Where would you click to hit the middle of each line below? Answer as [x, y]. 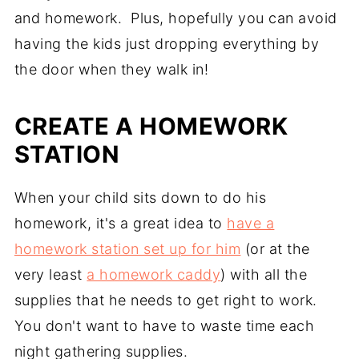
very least [50, 274]
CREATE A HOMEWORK [151, 126]
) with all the [264, 274]
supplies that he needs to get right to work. [168, 300]
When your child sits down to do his [140, 197]
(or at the [275, 248]
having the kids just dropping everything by [167, 43]
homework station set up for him [127, 248]
